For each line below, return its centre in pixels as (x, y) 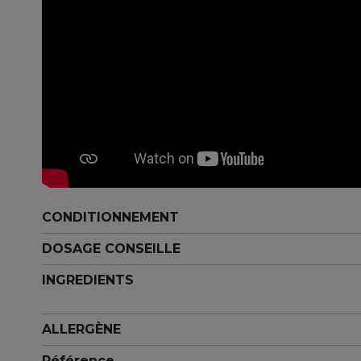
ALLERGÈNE (81, 330)
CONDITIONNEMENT (110, 218)
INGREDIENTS (88, 280)
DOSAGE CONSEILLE (111, 249)
